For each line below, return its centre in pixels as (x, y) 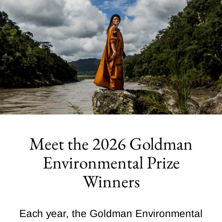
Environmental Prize (111, 162)
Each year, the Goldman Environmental (111, 213)
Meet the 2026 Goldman (111, 143)
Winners (111, 181)
